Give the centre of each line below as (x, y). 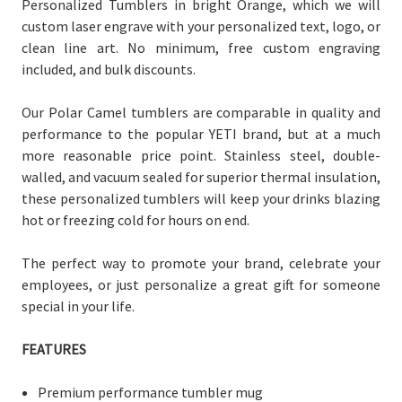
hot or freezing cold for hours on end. (135, 219)
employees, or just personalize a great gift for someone (201, 284)
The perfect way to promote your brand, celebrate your (201, 262)
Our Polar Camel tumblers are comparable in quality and (201, 112)
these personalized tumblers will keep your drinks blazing (201, 198)
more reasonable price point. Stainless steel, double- (201, 155)
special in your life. (78, 306)
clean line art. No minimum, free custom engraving (201, 47)
